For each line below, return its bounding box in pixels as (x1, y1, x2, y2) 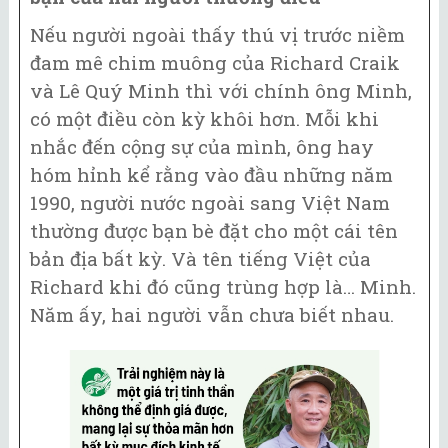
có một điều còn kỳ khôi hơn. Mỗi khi (30, 106, 379, 132)
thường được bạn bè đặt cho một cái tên (30, 218, 398, 244)
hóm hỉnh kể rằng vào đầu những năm (30, 162, 393, 188)
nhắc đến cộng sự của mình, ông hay (30, 134, 374, 160)
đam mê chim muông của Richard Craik (30, 50, 400, 76)
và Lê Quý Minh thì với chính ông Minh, (30, 78, 412, 104)
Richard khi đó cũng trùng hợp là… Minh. (30, 274, 416, 300)
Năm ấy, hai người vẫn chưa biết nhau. (30, 302, 394, 328)
